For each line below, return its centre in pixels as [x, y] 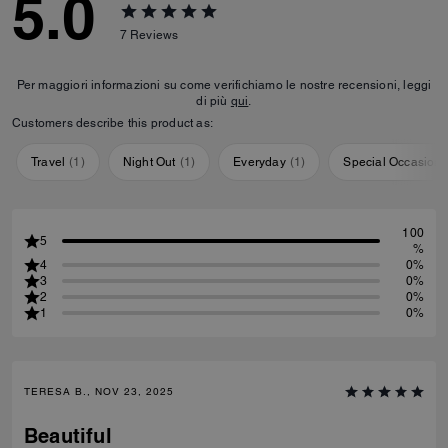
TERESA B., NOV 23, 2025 [99, 391]
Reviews [154, 34]
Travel [48, 162]
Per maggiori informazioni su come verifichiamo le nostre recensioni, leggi [224, 85]
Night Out [149, 162]
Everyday [259, 162]
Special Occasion [392, 162]
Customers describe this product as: [112, 123]
